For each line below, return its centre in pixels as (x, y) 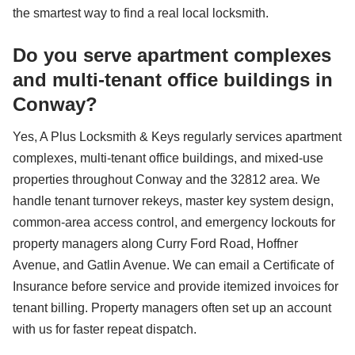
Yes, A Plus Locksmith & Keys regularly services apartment (177, 137)
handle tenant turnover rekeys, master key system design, (173, 201)
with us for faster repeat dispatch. (105, 329)
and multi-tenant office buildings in (173, 80)
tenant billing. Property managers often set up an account (172, 308)
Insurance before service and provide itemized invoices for (176, 286)
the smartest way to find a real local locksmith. (141, 13)
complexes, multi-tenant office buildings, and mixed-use (168, 158)
